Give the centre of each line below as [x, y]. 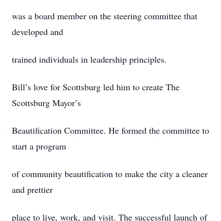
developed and [37, 32]
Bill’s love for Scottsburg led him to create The [96, 87]
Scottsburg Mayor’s [46, 103]
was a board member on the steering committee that [105, 16]
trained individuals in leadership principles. [89, 59]
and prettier [32, 189]
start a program [39, 146]
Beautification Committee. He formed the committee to [110, 130]
